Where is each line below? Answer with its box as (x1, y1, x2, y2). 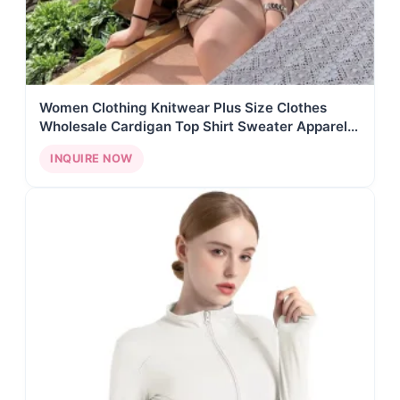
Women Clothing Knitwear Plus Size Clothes (39, 98, 327, 116)
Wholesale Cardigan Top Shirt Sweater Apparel (39, 117, 347, 135)
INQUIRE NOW (50, 151, 133, 165)
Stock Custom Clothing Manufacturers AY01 (39, 136, 329, 154)
